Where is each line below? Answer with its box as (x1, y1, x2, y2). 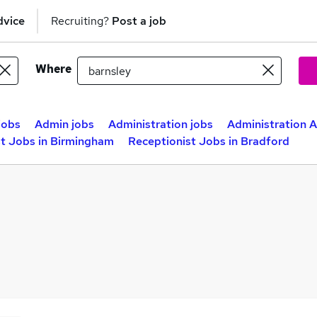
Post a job (112, 13, 166, 28)
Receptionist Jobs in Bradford (128, 134, 289, 149)
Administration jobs (108, 117, 213, 132)
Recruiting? (51, 13, 112, 28)
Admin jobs (35, 117, 94, 132)
